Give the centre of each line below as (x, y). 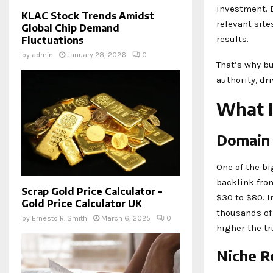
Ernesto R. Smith (59, 218)
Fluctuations (52, 40)
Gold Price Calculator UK (82, 203)
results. (232, 39)
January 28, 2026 (97, 55)
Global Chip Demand (70, 28)
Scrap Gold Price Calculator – (92, 191)
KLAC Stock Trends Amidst (88, 16)
